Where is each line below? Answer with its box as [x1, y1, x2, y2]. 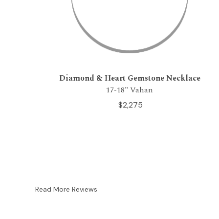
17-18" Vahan [106, 84, 153, 96]
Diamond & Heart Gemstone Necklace [59, 72, 200, 85]
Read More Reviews [35, 185, 97, 194]
